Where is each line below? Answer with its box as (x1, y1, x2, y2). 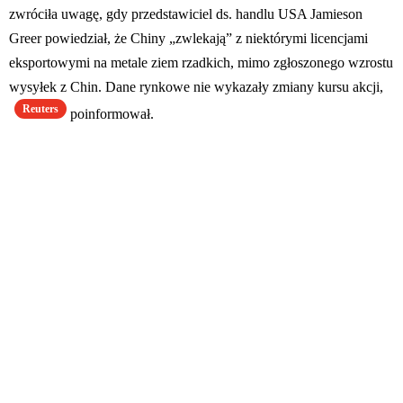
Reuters (22, 103, 58, 116)
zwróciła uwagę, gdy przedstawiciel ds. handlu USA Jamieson (9, 6, 363, 22)
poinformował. (67, 106, 154, 122)
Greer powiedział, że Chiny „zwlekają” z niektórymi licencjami (9, 31, 368, 47)
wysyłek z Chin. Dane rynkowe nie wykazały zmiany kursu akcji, (9, 79, 383, 95)
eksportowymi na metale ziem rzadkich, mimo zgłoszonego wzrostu (9, 55, 393, 71)
